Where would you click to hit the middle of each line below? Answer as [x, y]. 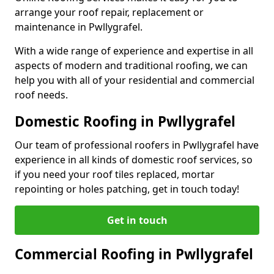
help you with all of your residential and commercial [135, 80]
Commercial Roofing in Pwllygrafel [134, 254]
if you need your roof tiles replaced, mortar [115, 174]
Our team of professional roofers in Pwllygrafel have [137, 145]
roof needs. [41, 94]
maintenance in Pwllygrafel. [79, 27]
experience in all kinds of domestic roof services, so [134, 159]
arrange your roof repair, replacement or [109, 12]
